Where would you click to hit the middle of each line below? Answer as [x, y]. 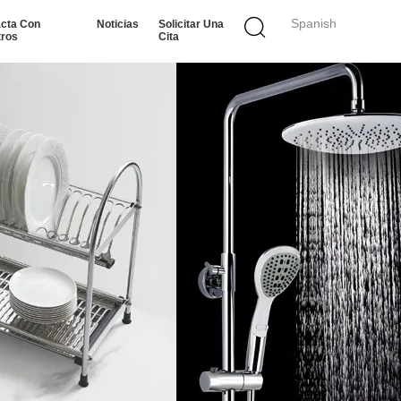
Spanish [314, 23]
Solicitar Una [192, 24]
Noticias [118, 24]
